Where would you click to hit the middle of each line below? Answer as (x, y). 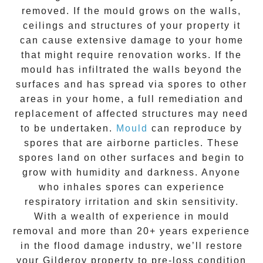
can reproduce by (195, 129)
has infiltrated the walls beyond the (147, 70)
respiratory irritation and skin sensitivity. (131, 202)
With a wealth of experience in (116, 217)
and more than (97, 231)
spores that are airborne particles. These (131, 143)
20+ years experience (193, 231)
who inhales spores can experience (131, 187)
